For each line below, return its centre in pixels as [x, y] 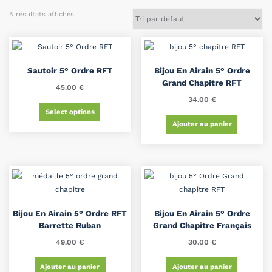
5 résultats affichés [42, 14]
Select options [70, 112]
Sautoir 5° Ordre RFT [70, 71]
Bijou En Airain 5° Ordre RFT [70, 213]
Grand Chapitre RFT [202, 83]
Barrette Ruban [70, 226]
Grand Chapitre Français [202, 226]
